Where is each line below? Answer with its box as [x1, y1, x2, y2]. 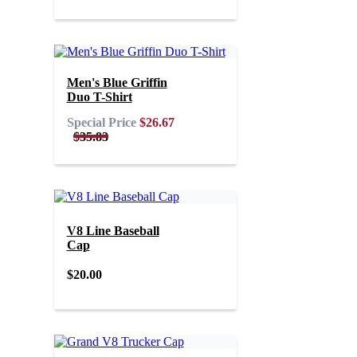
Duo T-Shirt [66, 89, 132, 104]
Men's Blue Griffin [66, 75, 167, 89]
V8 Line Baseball [66, 224, 159, 238]
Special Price [66, 115, 136, 129]
